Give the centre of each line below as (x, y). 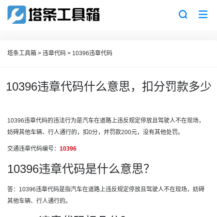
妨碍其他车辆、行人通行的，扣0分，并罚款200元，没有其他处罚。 (95, 132)
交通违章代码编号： (33, 149)
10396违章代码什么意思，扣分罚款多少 (108, 86)
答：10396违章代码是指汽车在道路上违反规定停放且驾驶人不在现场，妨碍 (106, 189)
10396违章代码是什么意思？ (81, 169)
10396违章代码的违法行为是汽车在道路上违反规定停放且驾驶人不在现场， (106, 121)
